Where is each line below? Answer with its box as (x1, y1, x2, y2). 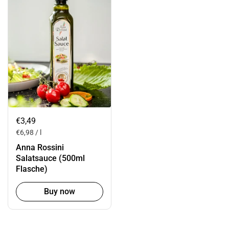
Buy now (43, 186, 75, 196)
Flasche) (16, 164, 48, 174)
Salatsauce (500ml (16, 153, 85, 163)
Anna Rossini (16, 142, 64, 152)
